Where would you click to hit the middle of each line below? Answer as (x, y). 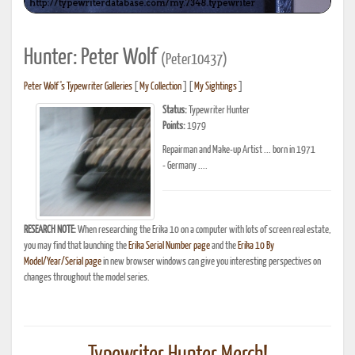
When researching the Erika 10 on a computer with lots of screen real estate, (204, 231)
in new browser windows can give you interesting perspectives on (211, 262)
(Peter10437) (194, 61)
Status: (175, 111)
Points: (174, 127)
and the (224, 246)
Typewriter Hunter (218, 111)
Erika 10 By (256, 246)
